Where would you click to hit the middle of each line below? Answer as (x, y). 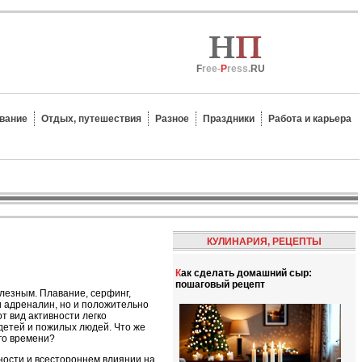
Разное (172, 119)
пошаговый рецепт (220, 284)
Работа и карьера (310, 119)
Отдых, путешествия (91, 119)
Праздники (229, 119)
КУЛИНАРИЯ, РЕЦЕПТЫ (264, 242)
